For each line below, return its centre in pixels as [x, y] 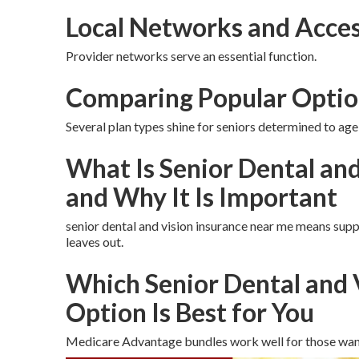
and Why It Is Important [202, 197]
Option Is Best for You [190, 312]
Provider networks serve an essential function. [191, 56]
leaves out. [95, 242]
